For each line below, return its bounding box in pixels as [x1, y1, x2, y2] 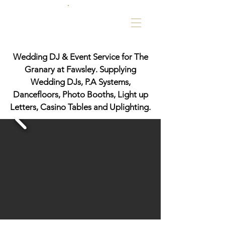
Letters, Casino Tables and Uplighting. [10, 102, 151, 112]
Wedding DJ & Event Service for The [13, 52, 148, 62]
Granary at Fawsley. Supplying [25, 64, 136, 74]
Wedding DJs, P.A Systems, [30, 77, 131, 87]
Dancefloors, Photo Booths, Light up [13, 89, 148, 99]
